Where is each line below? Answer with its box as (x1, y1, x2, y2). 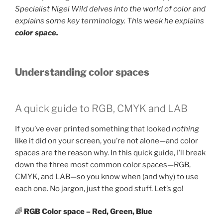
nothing (172, 124, 199, 133)
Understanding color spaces (15, 66, 149, 78)
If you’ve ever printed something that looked (15, 124, 172, 133)
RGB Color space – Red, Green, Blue (24, 207, 154, 217)
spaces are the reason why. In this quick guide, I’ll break (15, 148, 206, 157)
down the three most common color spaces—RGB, (15, 160, 191, 169)
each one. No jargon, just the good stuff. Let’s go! (15, 184, 185, 193)
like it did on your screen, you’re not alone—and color (15, 136, 198, 145)
